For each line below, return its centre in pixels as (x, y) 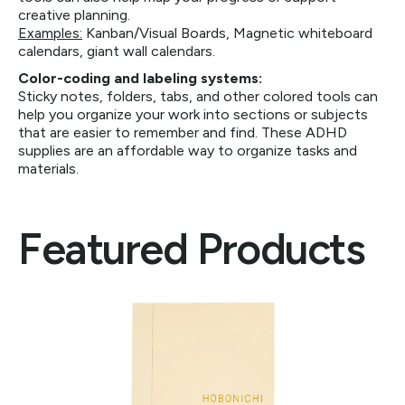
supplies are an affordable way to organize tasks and (188, 151)
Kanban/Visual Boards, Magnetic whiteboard (227, 33)
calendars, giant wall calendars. (117, 51)
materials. (48, 169)
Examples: (50, 33)
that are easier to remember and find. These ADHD (183, 132)
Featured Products (192, 249)
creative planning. (74, 15)
